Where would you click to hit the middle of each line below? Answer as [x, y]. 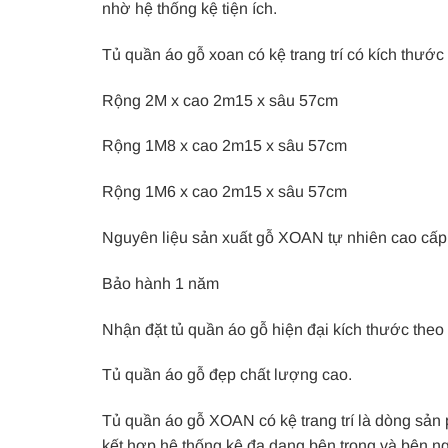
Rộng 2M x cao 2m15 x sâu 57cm [220, 100]
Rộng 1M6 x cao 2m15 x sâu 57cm [224, 192]
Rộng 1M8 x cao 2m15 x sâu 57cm [224, 146]
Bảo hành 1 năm [160, 283]
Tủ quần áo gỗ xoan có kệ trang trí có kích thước [273, 54]
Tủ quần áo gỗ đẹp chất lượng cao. [227, 375]
